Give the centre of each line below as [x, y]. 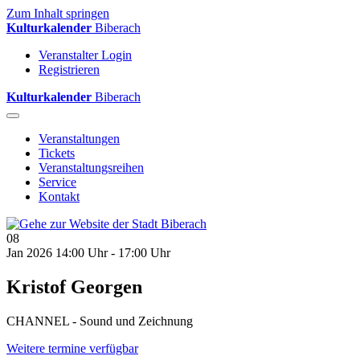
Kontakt [59, 196]
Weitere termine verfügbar [72, 348]
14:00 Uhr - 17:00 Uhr [113, 253]
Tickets [57, 153]
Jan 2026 [29, 253]
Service [57, 182]
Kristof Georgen [74, 286]
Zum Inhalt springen [58, 13]
